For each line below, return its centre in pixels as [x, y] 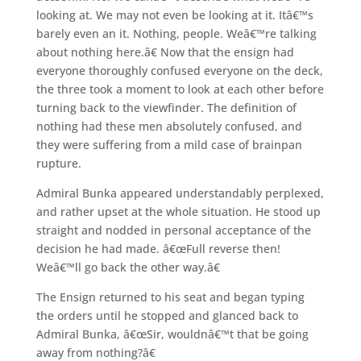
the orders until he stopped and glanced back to [167, 315]
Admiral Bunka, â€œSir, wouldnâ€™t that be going [172, 334]
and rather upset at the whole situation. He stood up [178, 211]
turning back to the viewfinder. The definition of [166, 107]
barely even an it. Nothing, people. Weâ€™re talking [176, 33]
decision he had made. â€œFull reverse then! [158, 248]
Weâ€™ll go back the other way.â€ [128, 267]
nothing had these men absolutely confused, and [169, 126]
